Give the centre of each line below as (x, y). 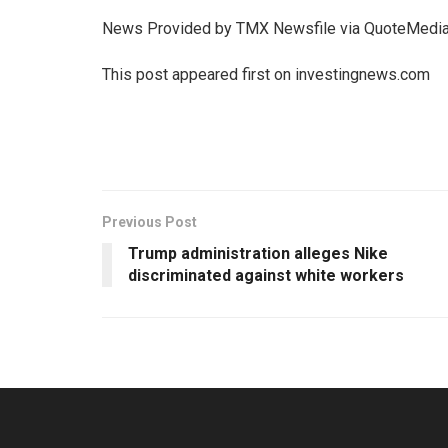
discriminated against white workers (266, 275)
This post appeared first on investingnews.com (266, 74)
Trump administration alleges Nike (258, 253)
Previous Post (149, 221)
